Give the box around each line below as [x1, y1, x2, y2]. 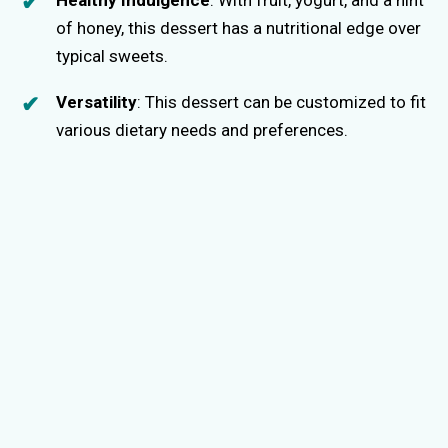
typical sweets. [56, 45, 168, 66]
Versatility [56, 91, 137, 112]
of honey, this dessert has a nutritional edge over [56, 17, 421, 38]
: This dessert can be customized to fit [137, 91, 426, 112]
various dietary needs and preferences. [56, 119, 348, 140]
